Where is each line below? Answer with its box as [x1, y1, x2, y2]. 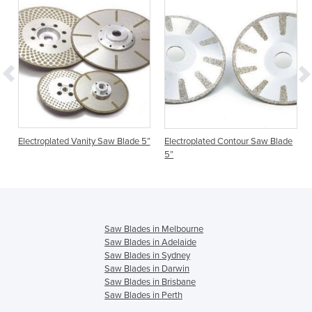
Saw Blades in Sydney [104, 250, 190, 262]
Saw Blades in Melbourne [104, 224, 203, 235]
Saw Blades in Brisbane [104, 276, 196, 288]
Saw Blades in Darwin [104, 263, 189, 275]
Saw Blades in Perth [104, 290, 182, 302]
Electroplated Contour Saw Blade [164, 136, 293, 148]
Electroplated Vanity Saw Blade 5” [17, 136, 150, 148]
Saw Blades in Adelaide [104, 237, 196, 249]
